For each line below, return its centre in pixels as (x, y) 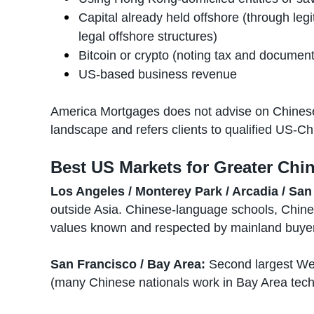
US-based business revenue (158, 74)
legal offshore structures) (148, 36)
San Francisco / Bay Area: (128, 264)
